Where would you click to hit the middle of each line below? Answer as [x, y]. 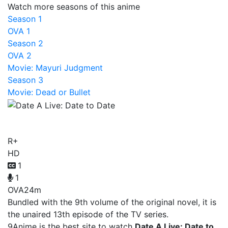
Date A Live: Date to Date [104, 121]
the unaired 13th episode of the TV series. [88, 214]
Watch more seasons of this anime [74, 7]
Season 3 [25, 80]
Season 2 [25, 43]
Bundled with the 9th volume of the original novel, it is [112, 202]
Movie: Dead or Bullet [49, 92]
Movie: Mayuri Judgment [55, 68]
